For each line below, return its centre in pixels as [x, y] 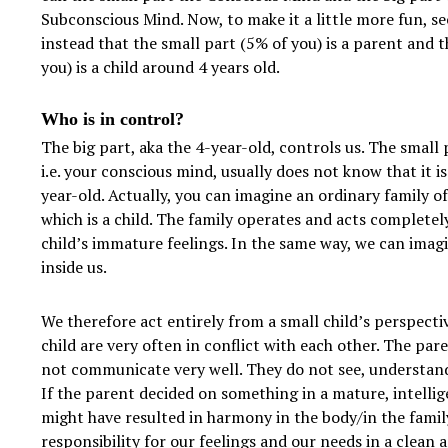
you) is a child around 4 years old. [161, 67]
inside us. [73, 267]
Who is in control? [114, 119]
